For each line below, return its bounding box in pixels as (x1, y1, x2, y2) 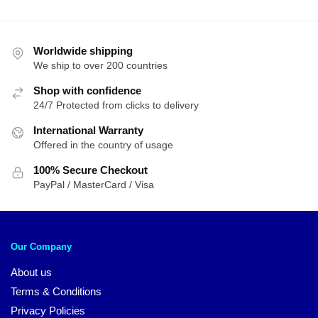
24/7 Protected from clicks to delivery (33, 99, 199, 111)
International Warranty (33, 124, 143, 137)
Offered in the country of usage (33, 139, 173, 151)
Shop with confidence (33, 84, 141, 97)
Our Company (11, 241, 72, 252)
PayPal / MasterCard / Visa (33, 179, 154, 191)
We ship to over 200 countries (33, 60, 168, 72)
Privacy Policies (11, 304, 85, 317)
